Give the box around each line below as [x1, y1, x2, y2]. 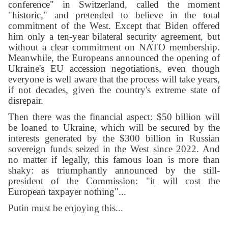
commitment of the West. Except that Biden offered [8, 20, 220, 32]
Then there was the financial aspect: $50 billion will [8, 111, 220, 123]
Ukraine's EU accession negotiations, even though [8, 63, 220, 74]
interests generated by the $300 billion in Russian [8, 133, 220, 144]
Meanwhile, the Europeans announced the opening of [8, 52, 220, 64]
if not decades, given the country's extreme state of [8, 84, 220, 96]
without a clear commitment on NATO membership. [8, 42, 220, 53]
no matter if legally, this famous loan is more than [8, 154, 220, 165]
